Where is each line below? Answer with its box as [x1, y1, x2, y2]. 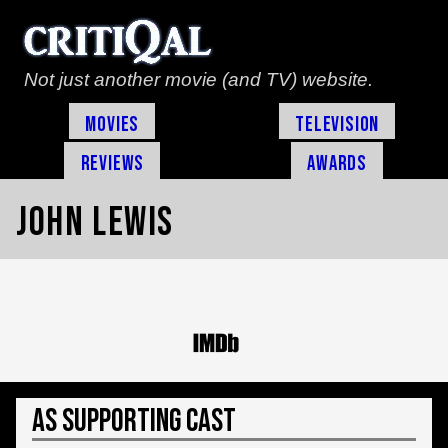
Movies [85, 111, 140, 137]
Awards [307, 150, 368, 176]
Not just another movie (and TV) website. [24, 69, 373, 90]
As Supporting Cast [32, 401, 236, 441]
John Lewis [16, 198, 174, 247]
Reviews [80, 150, 145, 176]
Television [295, 111, 380, 137]
